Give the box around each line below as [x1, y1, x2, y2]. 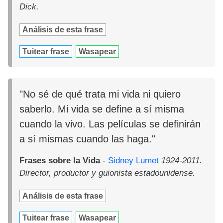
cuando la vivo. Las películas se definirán [19, 118, 201, 129]
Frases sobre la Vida [19, 155, 101, 165]
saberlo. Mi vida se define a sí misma [19, 103, 185, 114]
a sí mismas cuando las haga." [19, 133, 156, 144]
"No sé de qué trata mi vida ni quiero [19, 88, 181, 100]
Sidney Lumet [108, 155, 159, 165]
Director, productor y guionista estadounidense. [19, 168, 196, 178]
